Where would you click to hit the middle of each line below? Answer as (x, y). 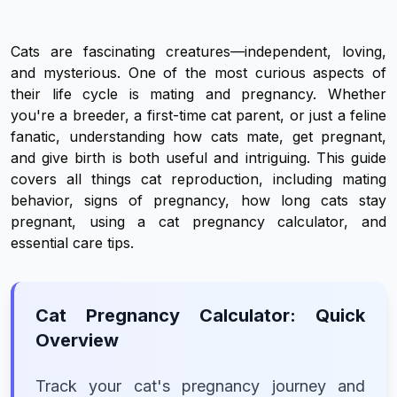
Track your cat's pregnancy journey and (200, 386)
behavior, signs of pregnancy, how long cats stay (198, 200)
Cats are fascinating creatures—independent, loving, (198, 51)
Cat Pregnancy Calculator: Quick (200, 315)
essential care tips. (72, 243)
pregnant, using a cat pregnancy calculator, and (198, 222)
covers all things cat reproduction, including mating (198, 179)
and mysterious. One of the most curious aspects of (198, 73)
